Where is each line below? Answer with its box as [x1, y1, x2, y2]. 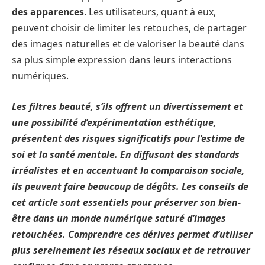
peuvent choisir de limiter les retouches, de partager [12, 21, 247, 35]
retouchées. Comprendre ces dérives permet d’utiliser [12, 227, 253, 241]
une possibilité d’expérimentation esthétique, [12, 115, 216, 129]
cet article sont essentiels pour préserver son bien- [12, 195, 241, 209]
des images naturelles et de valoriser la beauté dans [12, 37, 244, 51]
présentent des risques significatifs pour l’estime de [12, 131, 245, 145]
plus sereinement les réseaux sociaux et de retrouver [12, 243, 250, 257]
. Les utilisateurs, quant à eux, [84, 5, 216, 19]
